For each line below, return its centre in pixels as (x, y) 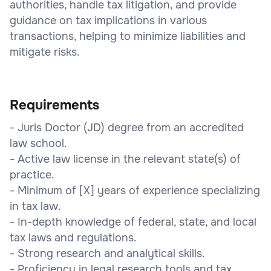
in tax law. (35, 206)
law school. (38, 143)
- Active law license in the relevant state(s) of (125, 159)
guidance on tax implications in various (108, 20)
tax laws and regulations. (73, 237)
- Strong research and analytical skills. (107, 253)
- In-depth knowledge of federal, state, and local (133, 222)
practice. (32, 175)
